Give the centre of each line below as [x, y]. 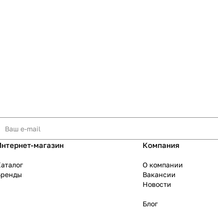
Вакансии [159, 175]
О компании [163, 165]
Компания [161, 145]
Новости [157, 184]
